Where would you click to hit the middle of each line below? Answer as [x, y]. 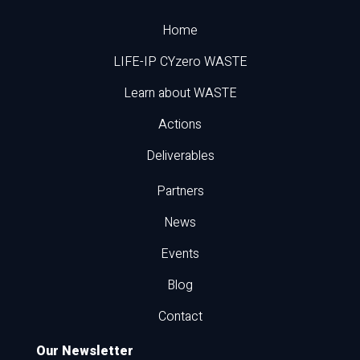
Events [180, 254]
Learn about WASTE [180, 94]
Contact [180, 317]
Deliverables [180, 156]
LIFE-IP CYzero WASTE [180, 62]
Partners [180, 192]
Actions [180, 125]
